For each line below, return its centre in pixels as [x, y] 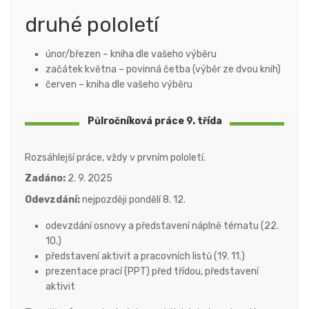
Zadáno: [45, 179]
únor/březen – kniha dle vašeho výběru [131, 54]
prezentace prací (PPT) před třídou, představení [152, 271]
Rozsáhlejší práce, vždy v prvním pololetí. [115, 158]
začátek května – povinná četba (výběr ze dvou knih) [163, 69]
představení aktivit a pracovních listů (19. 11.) [145, 256]
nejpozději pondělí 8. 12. [133, 199]
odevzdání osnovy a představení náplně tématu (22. [162, 226]
